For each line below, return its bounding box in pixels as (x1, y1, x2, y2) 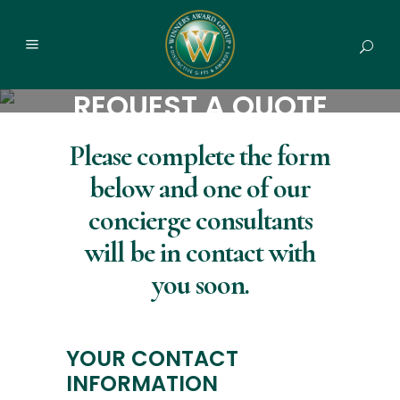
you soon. (151, 267, 249, 302)
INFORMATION (66, 369, 218, 398)
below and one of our (89, 171, 311, 205)
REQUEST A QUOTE (72, 86, 328, 126)
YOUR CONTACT (66, 344, 238, 373)
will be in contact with (85, 235, 315, 270)
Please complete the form (70, 138, 330, 173)
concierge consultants (87, 203, 312, 237)
